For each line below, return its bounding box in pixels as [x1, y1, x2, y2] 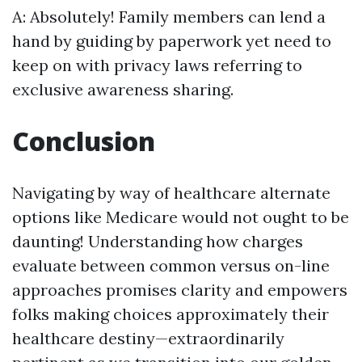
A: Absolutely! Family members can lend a [12, 6, 326, 27]
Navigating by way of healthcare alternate [12, 183, 330, 203]
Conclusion [12, 124, 155, 158]
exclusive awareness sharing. [12, 79, 234, 99]
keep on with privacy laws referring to [12, 55, 302, 75]
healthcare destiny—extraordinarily [12, 328, 284, 348]
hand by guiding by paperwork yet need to [12, 31, 331, 51]
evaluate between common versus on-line [12, 255, 330, 276]
